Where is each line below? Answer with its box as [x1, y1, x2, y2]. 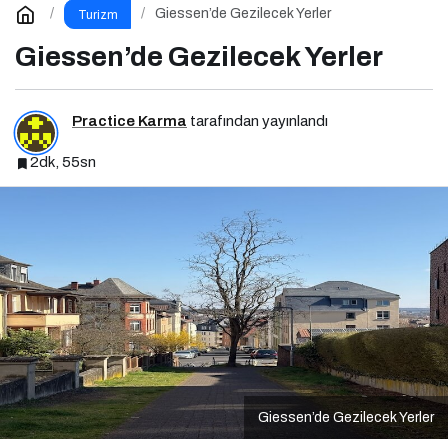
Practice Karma [72, 113, 187, 130]
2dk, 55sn [30, 154, 96, 171]
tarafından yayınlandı [187, 113, 328, 130]
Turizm [77, 7, 118, 22]
